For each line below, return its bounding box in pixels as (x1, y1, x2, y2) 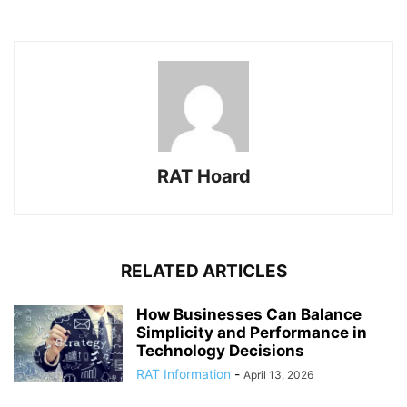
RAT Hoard (156, 164, 251, 187)
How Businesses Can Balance (136, 304, 362, 323)
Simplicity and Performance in (136, 323, 367, 342)
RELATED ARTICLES (120, 260, 287, 282)
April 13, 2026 (243, 367, 313, 382)
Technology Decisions (136, 341, 304, 360)
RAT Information (136, 365, 231, 382)
